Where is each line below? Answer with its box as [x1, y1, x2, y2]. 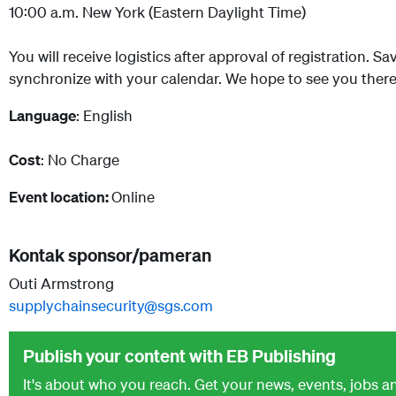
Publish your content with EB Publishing [23, 344, 336, 367]
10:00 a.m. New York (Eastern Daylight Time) [9, 2, 306, 21]
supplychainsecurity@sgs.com [9, 295, 213, 315]
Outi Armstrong [9, 273, 114, 293]
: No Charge [41, 149, 119, 169]
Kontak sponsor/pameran [9, 243, 211, 266]
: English [76, 105, 133, 125]
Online [111, 187, 155, 206]
